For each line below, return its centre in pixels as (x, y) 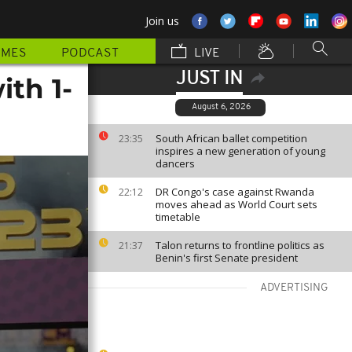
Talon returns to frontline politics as (240, 245)
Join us (162, 21)
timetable (178, 217)
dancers (175, 163)
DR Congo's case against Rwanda (235, 192)
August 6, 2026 (221, 107)
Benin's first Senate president (227, 258)
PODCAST (90, 53)
